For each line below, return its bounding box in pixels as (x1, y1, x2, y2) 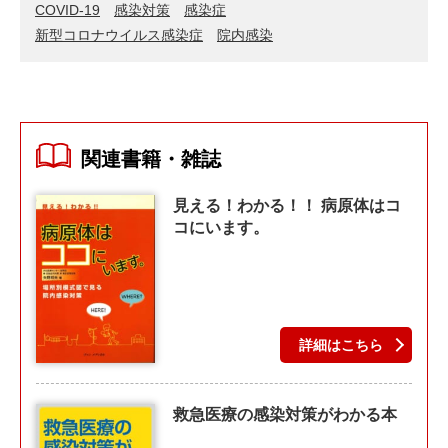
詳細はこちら (299, 336, 383, 353)
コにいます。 (173, 218, 270, 236)
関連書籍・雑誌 (81, 147, 221, 170)
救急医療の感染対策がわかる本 (173, 405, 398, 423)
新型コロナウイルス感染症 (35, 26, 203, 43)
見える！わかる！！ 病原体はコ (173, 196, 402, 214)
